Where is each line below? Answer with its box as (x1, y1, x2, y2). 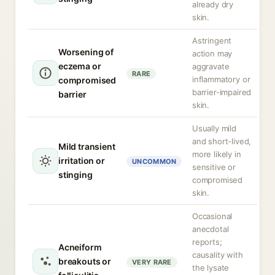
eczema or (58, 61, 101, 71)
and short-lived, (192, 136, 252, 146)
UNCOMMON (132, 157, 177, 166)
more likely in (192, 149, 241, 159)
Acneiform (58, 242, 102, 252)
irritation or (58, 155, 105, 166)
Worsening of (58, 47, 114, 57)
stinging (58, 169, 93, 180)
